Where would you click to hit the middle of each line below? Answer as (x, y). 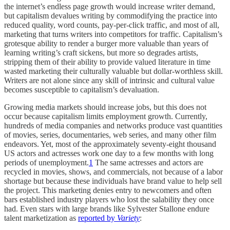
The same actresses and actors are (148, 162)
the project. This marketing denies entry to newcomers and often (108, 190)
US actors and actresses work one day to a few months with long (109, 153)
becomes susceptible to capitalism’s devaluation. (82, 89)
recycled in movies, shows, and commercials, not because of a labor (113, 171)
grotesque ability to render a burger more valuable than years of (106, 43)
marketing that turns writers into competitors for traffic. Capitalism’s (113, 34)
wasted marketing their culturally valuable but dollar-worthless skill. (113, 71)
